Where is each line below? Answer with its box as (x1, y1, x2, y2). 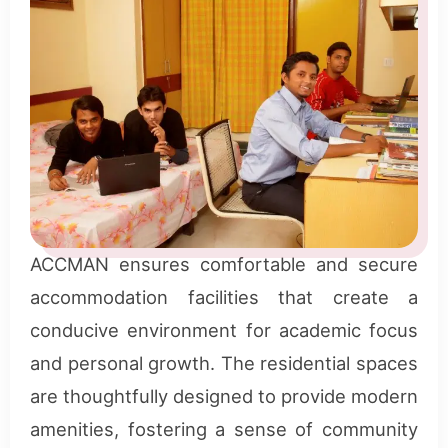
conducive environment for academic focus (30, 318, 418, 341)
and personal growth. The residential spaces (30, 351, 418, 374)
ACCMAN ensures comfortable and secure (30, 252, 418, 275)
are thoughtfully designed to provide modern (30, 384, 418, 407)
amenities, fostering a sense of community (30, 417, 418, 440)
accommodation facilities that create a (30, 285, 418, 308)
